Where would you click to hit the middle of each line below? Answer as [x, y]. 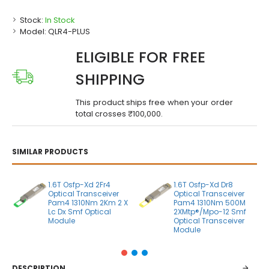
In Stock [60, 20]
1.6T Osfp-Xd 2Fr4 [79, 185]
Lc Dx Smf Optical [79, 212]
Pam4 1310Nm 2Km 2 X [88, 203]
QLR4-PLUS [69, 32]
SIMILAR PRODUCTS [50, 152]
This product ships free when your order [154, 102]
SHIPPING [110, 80]
